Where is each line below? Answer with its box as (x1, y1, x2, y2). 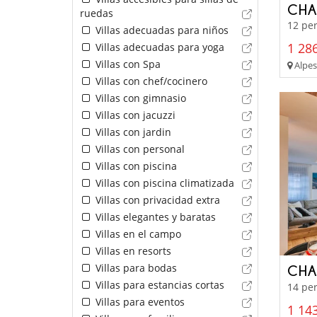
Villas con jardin (92, 125, 171, 139)
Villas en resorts (92, 244, 171, 258)
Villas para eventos (92, 295, 185, 309)
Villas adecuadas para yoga (92, 40, 224, 54)
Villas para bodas (92, 261, 177, 275)
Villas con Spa (92, 57, 161, 71)
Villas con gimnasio (92, 91, 186, 105)
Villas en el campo (92, 227, 181, 241)
